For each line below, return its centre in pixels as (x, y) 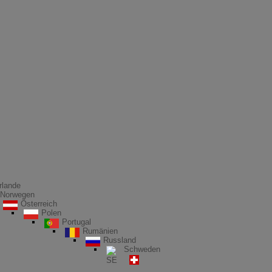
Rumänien (100, 231)
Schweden (142, 250)
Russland (120, 240)
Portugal (76, 222)
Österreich (39, 204)
